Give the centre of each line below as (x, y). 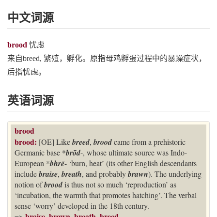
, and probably (105, 174)
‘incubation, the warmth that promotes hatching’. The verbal (106, 195)
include (27, 174)
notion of (29, 185)
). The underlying (175, 174)
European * (32, 163)
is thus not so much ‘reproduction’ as (120, 185)
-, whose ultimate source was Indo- (134, 153)
